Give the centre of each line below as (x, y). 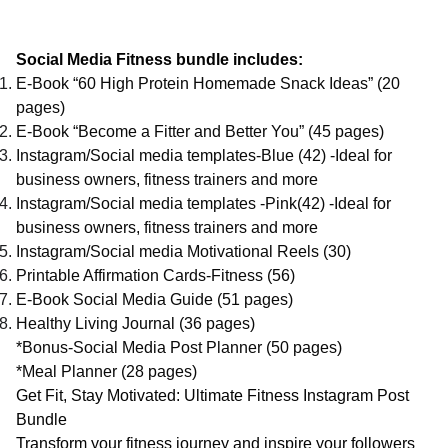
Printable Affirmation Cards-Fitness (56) (155, 275)
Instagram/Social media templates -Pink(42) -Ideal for (203, 203)
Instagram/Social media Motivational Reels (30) (183, 251)
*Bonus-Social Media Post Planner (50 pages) (179, 347)
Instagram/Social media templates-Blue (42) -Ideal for (204, 155)
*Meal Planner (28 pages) (106, 371)
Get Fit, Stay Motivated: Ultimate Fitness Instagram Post (212, 395)
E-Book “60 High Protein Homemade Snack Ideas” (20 (208, 83)
